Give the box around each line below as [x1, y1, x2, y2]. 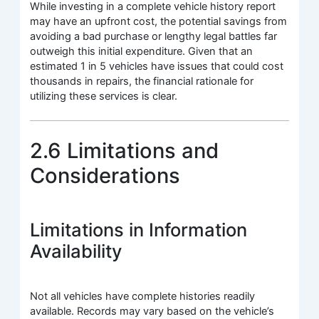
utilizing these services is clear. [30, 90, 178, 103]
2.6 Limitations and [30, 137, 219, 163]
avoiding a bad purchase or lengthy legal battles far [30, 30, 278, 43]
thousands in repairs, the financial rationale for [30, 75, 254, 88]
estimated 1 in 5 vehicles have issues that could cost [30, 60, 284, 73]
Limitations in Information [30, 218, 248, 241]
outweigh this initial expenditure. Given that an [30, 45, 253, 58]
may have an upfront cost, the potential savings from [30, 15, 288, 28]
